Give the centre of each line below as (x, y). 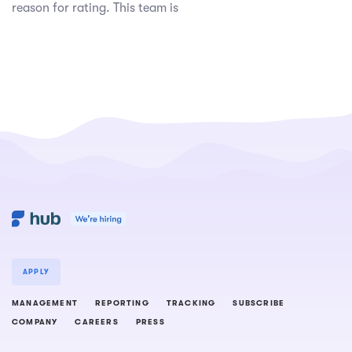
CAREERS (97, 322)
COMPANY (35, 322)
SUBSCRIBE (259, 303)
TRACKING (191, 303)
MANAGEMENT (45, 303)
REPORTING (122, 303)
